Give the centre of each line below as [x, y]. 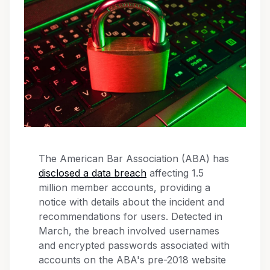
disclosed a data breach [93, 173]
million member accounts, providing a [124, 188]
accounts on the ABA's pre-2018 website [132, 260]
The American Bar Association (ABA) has [134, 159]
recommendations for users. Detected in [130, 217]
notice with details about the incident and [131, 202]
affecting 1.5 [175, 173]
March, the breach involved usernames [129, 231]
